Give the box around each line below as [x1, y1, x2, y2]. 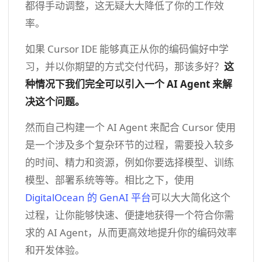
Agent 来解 [180, 77, 232, 91]
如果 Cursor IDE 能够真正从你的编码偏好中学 [25, 42, 229, 56]
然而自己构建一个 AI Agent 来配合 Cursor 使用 [25, 120, 236, 134]
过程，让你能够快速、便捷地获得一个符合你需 [25, 208, 234, 222]
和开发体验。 [25, 243, 85, 257]
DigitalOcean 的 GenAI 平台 [25, 190, 151, 204]
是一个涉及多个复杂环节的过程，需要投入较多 [25, 137, 234, 151]
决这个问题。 [25, 94, 85, 108]
